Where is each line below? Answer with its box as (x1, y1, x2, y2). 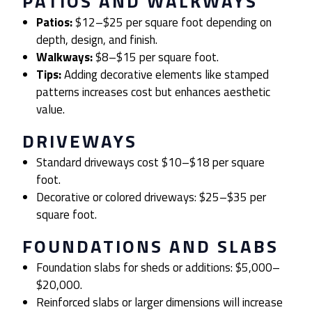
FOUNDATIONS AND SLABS (22, 233, 279, 260)
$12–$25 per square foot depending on (72, 13, 272, 32)
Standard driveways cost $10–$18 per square (36, 153, 265, 172)
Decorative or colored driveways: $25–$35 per (36, 188, 267, 207)
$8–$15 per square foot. (93, 48, 219, 67)
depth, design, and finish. (36, 31, 158, 49)
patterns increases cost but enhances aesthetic (36, 83, 271, 102)
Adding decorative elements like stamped (61, 65, 270, 84)
